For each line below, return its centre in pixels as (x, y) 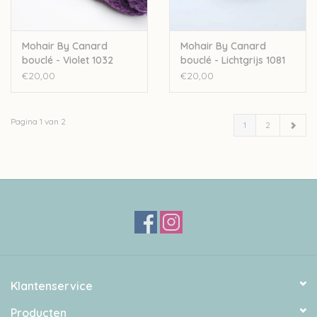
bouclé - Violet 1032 (68, 60)
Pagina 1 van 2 (38, 121)
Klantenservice (52, 286)
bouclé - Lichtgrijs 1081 (233, 60)
